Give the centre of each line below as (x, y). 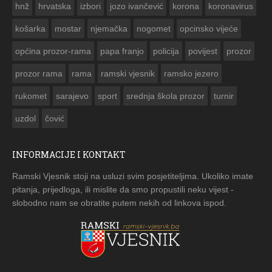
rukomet (31, 96)
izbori (90, 6)
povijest (203, 51)
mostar (68, 29)
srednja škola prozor (165, 96)
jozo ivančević (137, 6)
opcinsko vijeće (209, 29)
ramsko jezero (191, 74)
